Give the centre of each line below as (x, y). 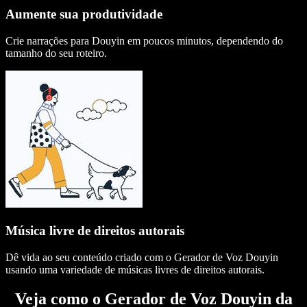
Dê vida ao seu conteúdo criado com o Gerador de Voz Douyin (142, 257)
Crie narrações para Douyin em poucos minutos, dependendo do (144, 41)
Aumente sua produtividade (84, 14)
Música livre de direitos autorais (95, 230)
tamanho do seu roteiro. (56, 53)
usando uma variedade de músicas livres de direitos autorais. (135, 269)
